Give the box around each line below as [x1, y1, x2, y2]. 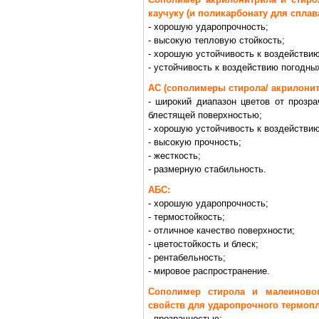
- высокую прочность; [148, 137, 241, 147]
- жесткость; [148, 150, 201, 161]
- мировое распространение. [148, 266, 270, 276]
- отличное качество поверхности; [148, 225, 295, 236]
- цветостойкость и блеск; [148, 239, 258, 249]
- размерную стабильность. [148, 164, 266, 174]
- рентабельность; [148, 252, 226, 263]
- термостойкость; [148, 211, 225, 222]
